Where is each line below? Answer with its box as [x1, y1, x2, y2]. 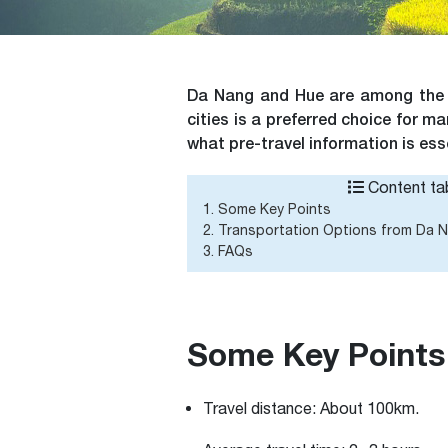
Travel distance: [203, 399, 320, 417]
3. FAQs [203, 243, 253, 259]
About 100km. [320, 399, 423, 417]
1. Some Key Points [203, 201, 331, 217]
